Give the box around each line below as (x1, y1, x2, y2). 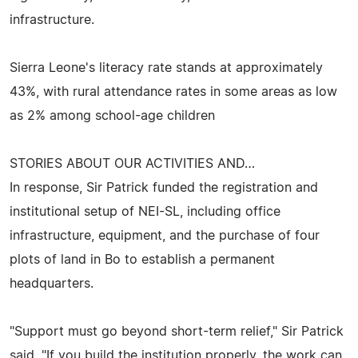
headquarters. (10, 276, 93, 290)
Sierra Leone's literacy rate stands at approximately (10, 61, 323, 74)
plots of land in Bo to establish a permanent (10, 253, 275, 266)
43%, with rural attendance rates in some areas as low (10, 85, 337, 98)
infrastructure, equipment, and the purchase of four (10, 229, 320, 242)
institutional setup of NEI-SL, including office (10, 205, 280, 218)
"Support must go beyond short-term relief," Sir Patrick (10, 324, 344, 338)
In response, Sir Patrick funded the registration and (10, 181, 318, 194)
